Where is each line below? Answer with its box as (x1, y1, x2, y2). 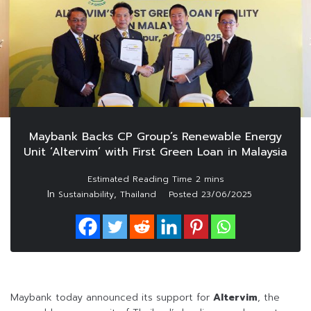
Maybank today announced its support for (10, 290, 213, 305)
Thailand (119, 188, 156, 201)
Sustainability (58, 188, 114, 201)
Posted (168, 188, 201, 201)
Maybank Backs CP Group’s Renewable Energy (29, 128, 282, 146)
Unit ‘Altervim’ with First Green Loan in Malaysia (24, 144, 287, 161)
